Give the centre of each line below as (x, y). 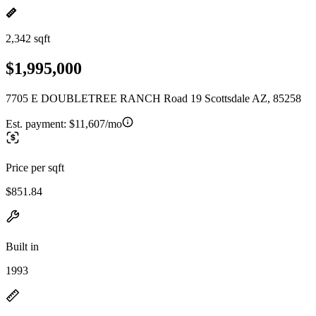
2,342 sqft (28, 38)
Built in (22, 246)
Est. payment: (37, 123)
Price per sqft (35, 167)
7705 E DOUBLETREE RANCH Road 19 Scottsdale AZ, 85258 (153, 98)
